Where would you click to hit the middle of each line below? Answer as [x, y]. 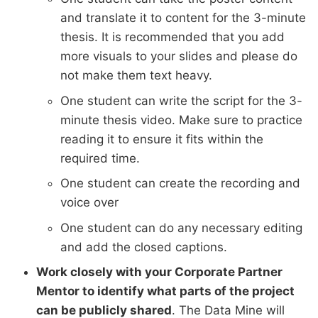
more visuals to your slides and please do [179, 56]
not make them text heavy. [136, 76]
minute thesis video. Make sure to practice [181, 120]
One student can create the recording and [180, 183]
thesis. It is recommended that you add [172, 37]
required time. [100, 158]
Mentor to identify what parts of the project [165, 291]
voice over [89, 203]
